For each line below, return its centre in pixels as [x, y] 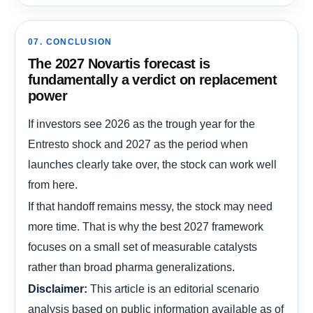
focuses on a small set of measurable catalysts [143, 246]
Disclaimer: [58, 289]
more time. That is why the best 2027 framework [146, 226]
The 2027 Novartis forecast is [119, 63]
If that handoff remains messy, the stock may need [150, 206]
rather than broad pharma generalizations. [131, 267]
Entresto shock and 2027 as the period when [138, 144]
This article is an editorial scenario [173, 288]
